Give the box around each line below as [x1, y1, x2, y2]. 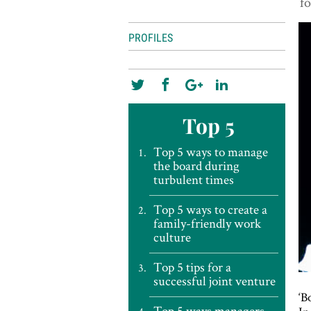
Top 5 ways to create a [153, 201, 267, 218]
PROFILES [128, 31, 173, 44]
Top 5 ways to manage [153, 143, 268, 160]
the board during [153, 157, 239, 174]
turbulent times [153, 171, 234, 188]
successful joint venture [153, 272, 276, 289]
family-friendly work [153, 215, 261, 232]
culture [153, 228, 191, 246]
